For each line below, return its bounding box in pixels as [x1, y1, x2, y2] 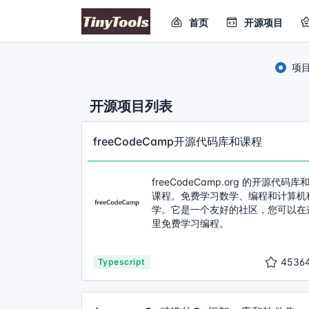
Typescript [98, 257, 146, 267]
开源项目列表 [90, 98, 172, 114]
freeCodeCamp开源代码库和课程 [93, 134, 262, 148]
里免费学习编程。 [152, 217, 229, 229]
